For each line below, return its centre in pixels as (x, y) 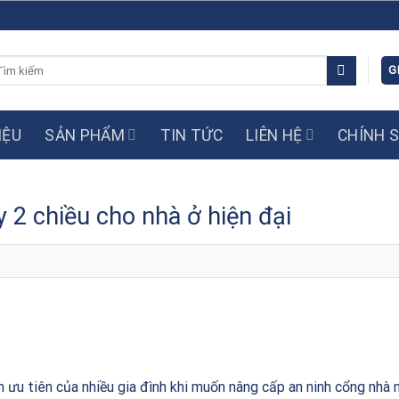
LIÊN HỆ (274, 135)
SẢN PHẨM (85, 135)
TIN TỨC (191, 135)
